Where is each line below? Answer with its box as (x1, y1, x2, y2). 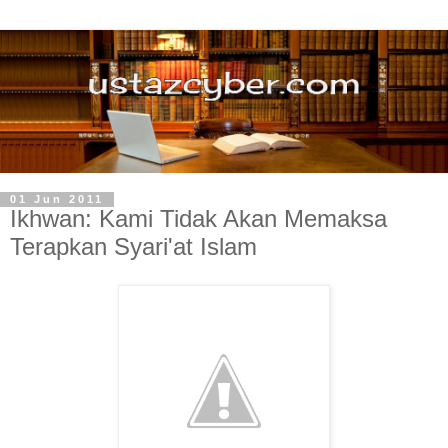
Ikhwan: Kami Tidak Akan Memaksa (10, 205, 387, 233)
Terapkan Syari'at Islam (10, 233, 257, 261)
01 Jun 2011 (10, 193, 104, 206)
